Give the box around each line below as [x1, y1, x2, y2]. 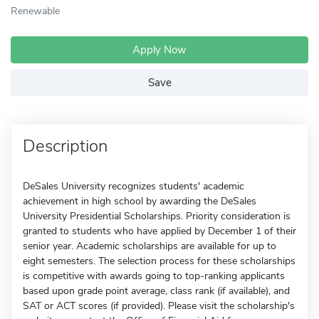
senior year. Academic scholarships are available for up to [23, 239, 276, 253]
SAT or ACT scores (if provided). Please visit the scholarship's [23, 299, 295, 313]
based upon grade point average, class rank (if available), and [23, 284, 290, 298]
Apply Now [132, 43, 187, 57]
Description [23, 135, 108, 157]
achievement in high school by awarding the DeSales [23, 194, 256, 208]
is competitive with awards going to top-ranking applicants [23, 269, 285, 283]
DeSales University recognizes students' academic [23, 179, 244, 193]
